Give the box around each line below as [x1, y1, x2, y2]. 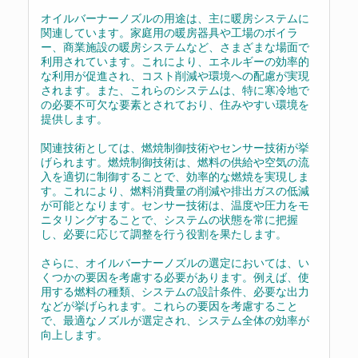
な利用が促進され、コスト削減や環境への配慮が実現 [41, 67, 309, 83]
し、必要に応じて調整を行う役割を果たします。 [41, 225, 287, 241]
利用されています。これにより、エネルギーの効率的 [41, 53, 309, 69]
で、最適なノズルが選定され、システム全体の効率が [41, 312, 309, 328]
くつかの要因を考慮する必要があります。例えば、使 [41, 268, 309, 284]
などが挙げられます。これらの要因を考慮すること [41, 297, 298, 313]
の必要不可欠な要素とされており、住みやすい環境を [41, 96, 309, 112]
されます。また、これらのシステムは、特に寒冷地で [41, 82, 309, 97]
